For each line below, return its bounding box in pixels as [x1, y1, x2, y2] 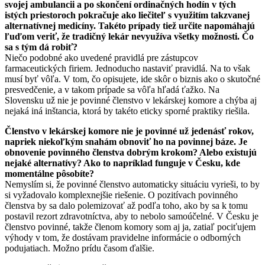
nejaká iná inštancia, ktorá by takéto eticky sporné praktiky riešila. [5, 105, 250, 116]
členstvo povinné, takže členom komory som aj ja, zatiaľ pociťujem [5, 221, 256, 232]
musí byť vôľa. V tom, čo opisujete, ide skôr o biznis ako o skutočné [5, 73, 260, 84]
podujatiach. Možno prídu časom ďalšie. [5, 243, 154, 253]
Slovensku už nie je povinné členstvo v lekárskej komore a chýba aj [5, 95, 257, 105]
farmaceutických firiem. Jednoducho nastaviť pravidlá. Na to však [5, 63, 250, 73]
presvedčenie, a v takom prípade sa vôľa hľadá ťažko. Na [5, 84, 219, 95]
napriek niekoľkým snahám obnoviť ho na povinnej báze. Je [5, 136, 247, 147]
